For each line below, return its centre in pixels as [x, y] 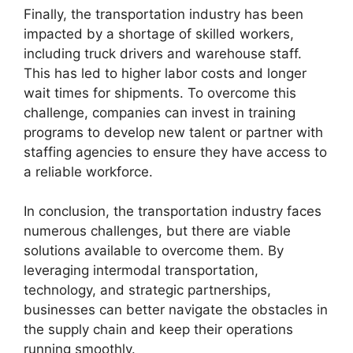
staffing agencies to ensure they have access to [175, 152]
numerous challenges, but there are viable [157, 231]
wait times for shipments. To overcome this [160, 93]
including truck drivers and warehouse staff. [163, 53]
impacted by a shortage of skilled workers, [159, 33]
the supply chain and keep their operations [158, 329]
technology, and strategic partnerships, [147, 290]
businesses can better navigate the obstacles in [176, 310]
